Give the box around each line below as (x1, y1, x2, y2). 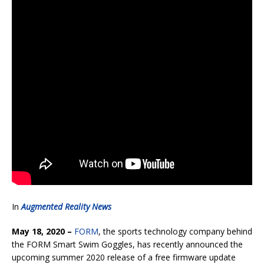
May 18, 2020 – (12, 226, 74, 237)
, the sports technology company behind (98, 226, 252, 237)
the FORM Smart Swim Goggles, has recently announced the (12, 239, 243, 250)
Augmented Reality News (21, 201, 111, 213)
